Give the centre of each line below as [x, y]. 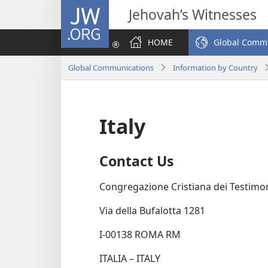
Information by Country [215, 67]
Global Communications [111, 67]
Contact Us [137, 161]
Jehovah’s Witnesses [193, 14]
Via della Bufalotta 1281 [152, 211]
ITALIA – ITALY [130, 259]
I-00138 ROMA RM [140, 235]
